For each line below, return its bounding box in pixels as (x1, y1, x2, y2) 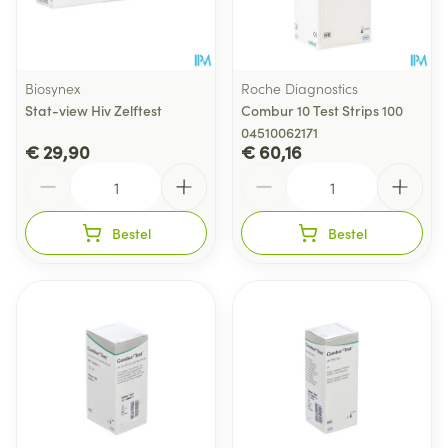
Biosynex (25, 78, 81, 98)
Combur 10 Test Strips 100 (241, 100, 403, 120)
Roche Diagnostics (241, 78, 358, 98)
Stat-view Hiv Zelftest (25, 100, 162, 120)
